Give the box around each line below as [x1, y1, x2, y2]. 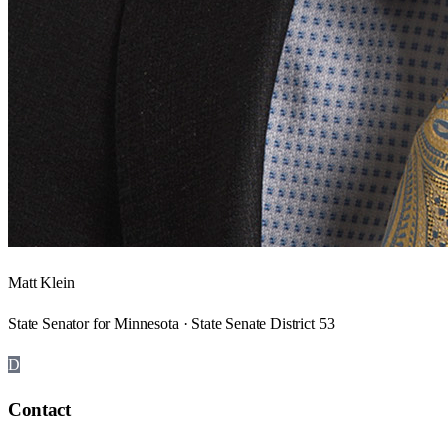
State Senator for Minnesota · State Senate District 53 [8, 314, 335, 332]
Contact [8, 399, 71, 421]
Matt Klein [8, 273, 75, 291]
